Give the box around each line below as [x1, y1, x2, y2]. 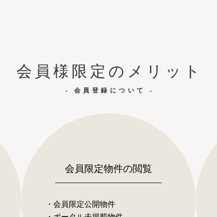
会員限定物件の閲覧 [65, 160, 152, 175]
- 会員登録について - [65, 85, 155, 95]
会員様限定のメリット [16, 60, 203, 81]
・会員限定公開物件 [46, 198, 115, 210]
